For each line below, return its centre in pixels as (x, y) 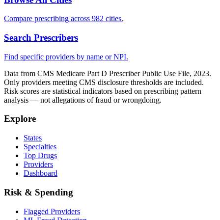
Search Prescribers (41, 38)
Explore (20, 119)
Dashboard (41, 173)
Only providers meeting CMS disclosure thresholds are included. (104, 82)
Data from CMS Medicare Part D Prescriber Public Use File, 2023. (108, 73)
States (33, 138)
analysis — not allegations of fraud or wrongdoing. (83, 100)
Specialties (40, 147)
